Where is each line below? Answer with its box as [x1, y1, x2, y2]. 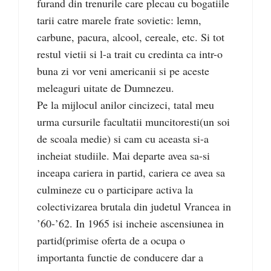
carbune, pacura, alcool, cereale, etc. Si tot [37, 29, 224, 44]
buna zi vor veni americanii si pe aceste [37, 63, 209, 78]
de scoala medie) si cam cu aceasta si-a [37, 131, 209, 146]
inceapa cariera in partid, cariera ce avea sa [37, 165, 225, 180]
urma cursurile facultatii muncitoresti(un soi [37, 114, 230, 129]
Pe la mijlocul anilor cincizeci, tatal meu [37, 97, 214, 112]
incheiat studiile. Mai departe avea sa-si [37, 148, 210, 163]
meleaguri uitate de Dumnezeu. [37, 80, 174, 95]
